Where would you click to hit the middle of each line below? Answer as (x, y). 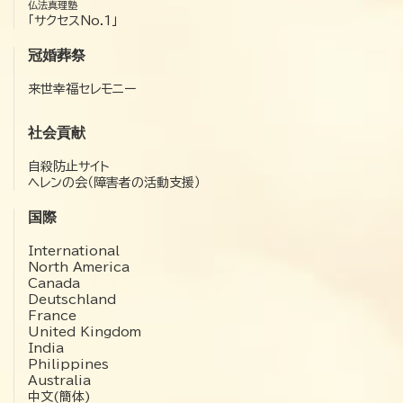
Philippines (68, 364)
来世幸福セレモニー (82, 89)
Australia (59, 380)
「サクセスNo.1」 (73, 20)
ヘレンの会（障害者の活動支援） (114, 182)
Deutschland (72, 299)
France (52, 315)
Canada (54, 283)
